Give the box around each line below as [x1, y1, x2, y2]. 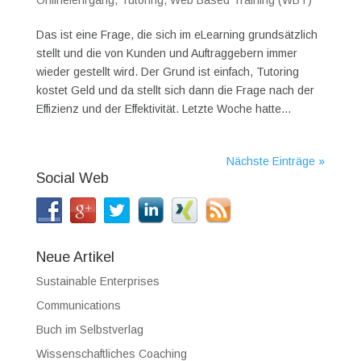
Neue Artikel [35, 249, 114, 266]
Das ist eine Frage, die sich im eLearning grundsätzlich [35, 28, 317, 42]
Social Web [35, 170, 109, 187]
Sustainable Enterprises [35, 275, 160, 288]
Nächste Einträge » [226, 155, 326, 168]
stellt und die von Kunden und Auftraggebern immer [35, 47, 297, 60]
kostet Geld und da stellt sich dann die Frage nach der [35, 84, 314, 98]
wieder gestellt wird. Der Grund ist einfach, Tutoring [35, 65, 299, 79]
